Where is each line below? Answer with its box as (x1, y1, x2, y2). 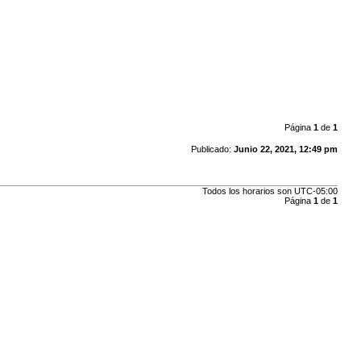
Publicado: (190, 143, 234, 154)
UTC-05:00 (293, 186, 338, 197)
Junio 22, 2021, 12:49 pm (233, 143, 338, 154)
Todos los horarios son (201, 186, 294, 197)
